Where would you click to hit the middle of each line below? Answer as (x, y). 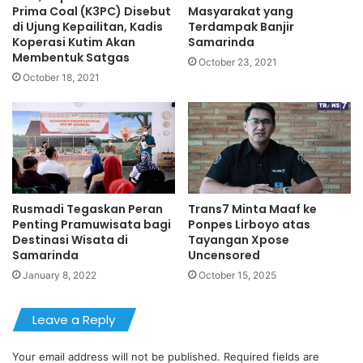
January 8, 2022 (60, 275)
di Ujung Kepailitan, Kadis (88, 26)
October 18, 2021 (61, 77)
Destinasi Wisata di (70, 240)
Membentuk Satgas (71, 57)
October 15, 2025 (237, 275)
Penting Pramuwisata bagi (92, 225)
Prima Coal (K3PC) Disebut (92, 11)
